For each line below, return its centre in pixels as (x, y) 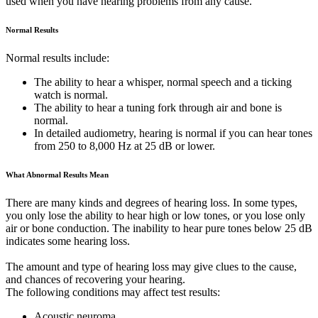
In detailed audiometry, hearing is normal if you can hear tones (173, 133)
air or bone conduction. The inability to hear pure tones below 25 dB (159, 229)
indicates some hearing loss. (68, 241)
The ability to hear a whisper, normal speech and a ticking (163, 82)
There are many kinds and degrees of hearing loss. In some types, (152, 203)
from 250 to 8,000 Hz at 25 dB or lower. (125, 146)
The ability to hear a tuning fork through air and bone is (158, 108)
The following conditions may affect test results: (113, 292)
